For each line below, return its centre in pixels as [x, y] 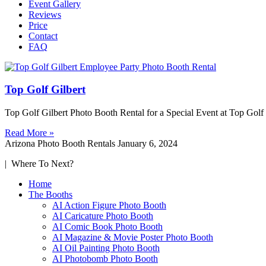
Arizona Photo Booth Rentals [61, 144]
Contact [43, 36]
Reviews [45, 14]
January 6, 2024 [148, 144]
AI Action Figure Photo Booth [109, 205]
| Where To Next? [39, 164]
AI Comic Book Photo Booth [107, 227]
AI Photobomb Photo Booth [105, 259]
